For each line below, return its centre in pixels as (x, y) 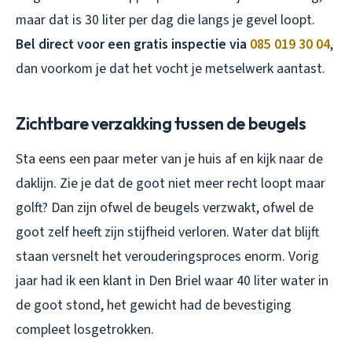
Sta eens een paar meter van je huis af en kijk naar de (169, 159)
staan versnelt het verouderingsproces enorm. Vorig (167, 257)
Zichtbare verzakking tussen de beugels (161, 124)
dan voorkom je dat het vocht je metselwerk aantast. (170, 69)
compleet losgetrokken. (85, 330)
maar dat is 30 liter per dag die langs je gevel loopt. (165, 20)
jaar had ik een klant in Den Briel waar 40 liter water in (172, 281)
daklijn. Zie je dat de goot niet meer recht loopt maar (170, 184)
